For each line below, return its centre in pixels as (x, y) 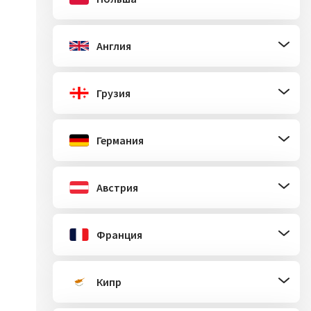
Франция (119, 235)
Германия (120, 140)
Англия (114, 46)
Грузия (113, 93)
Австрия (117, 187)
